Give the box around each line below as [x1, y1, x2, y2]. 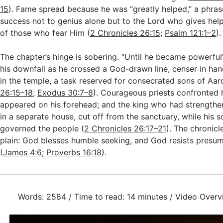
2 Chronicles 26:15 [90, 28, 161, 38]
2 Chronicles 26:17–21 [84, 123, 167, 133]
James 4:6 [3, 147, 42, 157]
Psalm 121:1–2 [165, 28, 217, 38]
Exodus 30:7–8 [37, 88, 94, 98]
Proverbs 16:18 [46, 147, 102, 157]
